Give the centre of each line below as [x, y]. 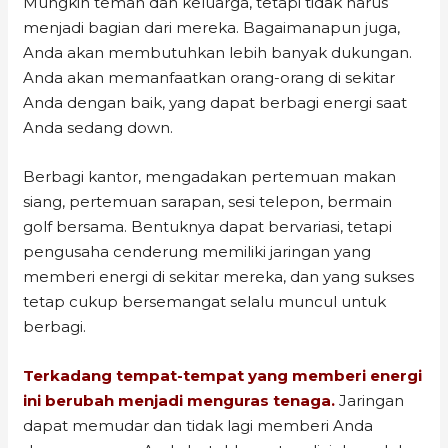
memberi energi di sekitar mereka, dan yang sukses [219, 276]
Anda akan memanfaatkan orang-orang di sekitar [209, 77]
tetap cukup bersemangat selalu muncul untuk [205, 301]
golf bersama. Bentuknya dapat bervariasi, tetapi [208, 226]
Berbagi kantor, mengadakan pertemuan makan [210, 176]
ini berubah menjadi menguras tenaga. [179, 400]
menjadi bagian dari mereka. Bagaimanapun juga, [212, 27]
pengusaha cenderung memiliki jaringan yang [197, 251]
